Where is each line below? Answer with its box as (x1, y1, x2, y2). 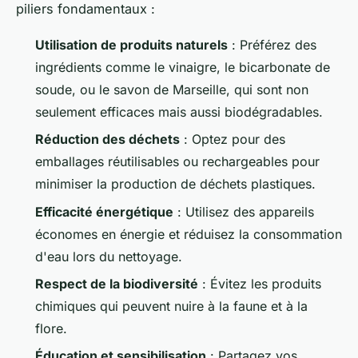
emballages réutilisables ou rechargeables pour (35, 153, 320, 170)
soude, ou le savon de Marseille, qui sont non (35, 81, 308, 97)
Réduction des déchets (35, 131, 180, 148)
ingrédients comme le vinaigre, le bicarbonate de (35, 58, 330, 75)
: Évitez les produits (198, 275, 321, 292)
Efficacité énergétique (35, 203, 173, 220)
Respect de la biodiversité (35, 275, 198, 292)
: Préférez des (228, 36, 316, 53)
